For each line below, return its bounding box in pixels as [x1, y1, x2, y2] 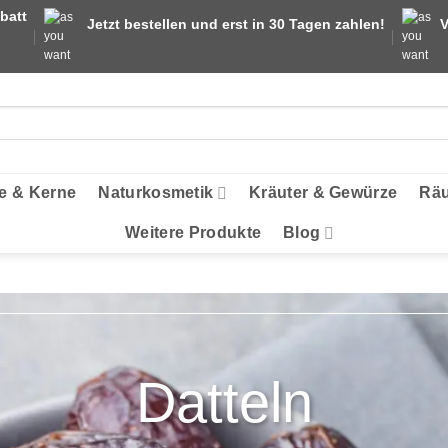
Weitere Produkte [125, 224, 262, 241]
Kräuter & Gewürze [248, 184, 398, 201]
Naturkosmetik [98, 184, 214, 201]
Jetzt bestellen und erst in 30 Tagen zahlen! [87, 16, 385, 32]
